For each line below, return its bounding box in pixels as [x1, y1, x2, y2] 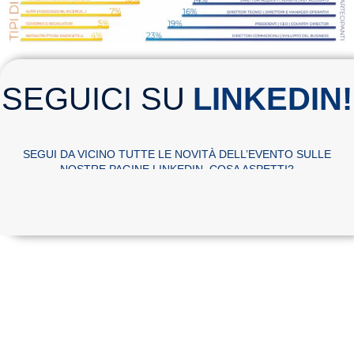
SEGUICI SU [2, 81, 185, 117]
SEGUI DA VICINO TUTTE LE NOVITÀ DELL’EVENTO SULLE [23, 148, 331, 161]
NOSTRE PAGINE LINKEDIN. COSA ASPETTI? [60, 163, 294, 176]
